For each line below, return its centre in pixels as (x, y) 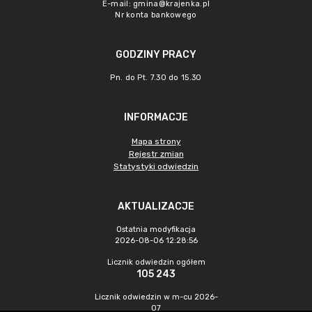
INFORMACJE (156, 117)
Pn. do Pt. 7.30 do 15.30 (156, 78)
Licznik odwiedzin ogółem (156, 262)
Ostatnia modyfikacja (156, 229)
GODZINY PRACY (156, 55)
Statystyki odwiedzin (156, 166)
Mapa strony (156, 141)
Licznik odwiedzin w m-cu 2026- (156, 297)
